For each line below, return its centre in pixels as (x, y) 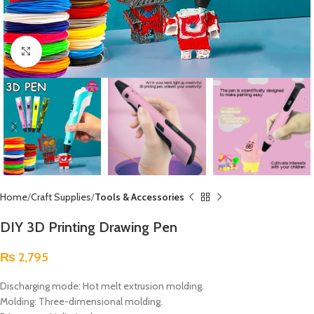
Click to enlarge (73, 51)
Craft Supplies (61, 197)
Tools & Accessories (139, 197)
